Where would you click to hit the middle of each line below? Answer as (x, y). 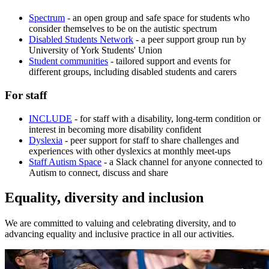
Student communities (68, 61)
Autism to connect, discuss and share (98, 172)
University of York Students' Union (95, 50)
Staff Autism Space (65, 162)
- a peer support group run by (190, 40)
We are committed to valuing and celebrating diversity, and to (120, 223)
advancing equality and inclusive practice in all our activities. (119, 234)
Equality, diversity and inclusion (104, 198)
